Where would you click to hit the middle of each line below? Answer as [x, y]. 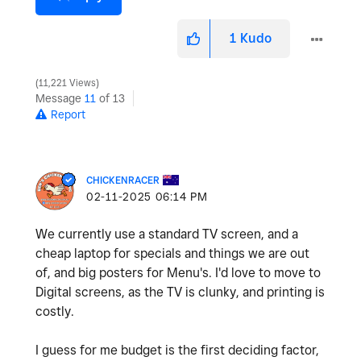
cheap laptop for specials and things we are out [172, 254]
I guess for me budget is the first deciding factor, [177, 351]
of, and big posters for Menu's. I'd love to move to [178, 273]
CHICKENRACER [123, 180]
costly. [55, 312]
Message [60, 99]
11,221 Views [67, 83]
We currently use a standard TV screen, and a [167, 234]
